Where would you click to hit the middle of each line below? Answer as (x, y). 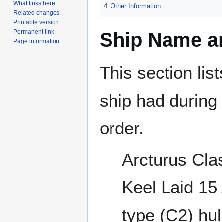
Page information (37, 41)
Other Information (136, 6)
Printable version (36, 22)
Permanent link (34, 31)
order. (122, 128)
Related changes (37, 13)
